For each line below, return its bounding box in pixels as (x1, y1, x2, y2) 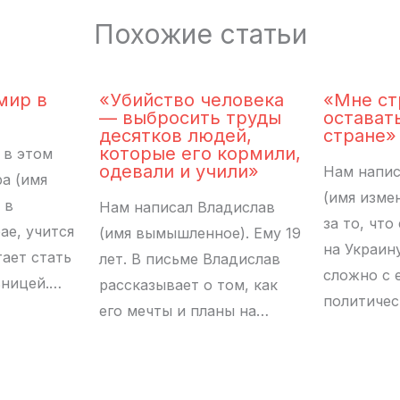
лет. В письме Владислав (99, 249, 280, 268)
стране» (323, 124, 396, 146)
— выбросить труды (99, 106, 281, 129)
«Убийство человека (99, 88, 284, 111)
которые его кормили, (99, 142, 301, 164)
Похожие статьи (93, 17, 307, 50)
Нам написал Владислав (99, 197, 275, 216)
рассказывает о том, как (99, 275, 278, 294)
